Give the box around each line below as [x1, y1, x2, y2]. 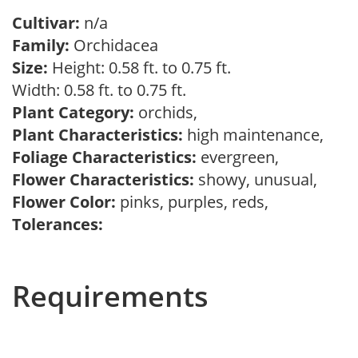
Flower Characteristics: [12, 169, 194, 190]
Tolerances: [12, 213, 103, 235]
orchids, [134, 101, 205, 123]
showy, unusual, [194, 169, 325, 190]
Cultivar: [12, 12, 84, 34]
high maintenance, [183, 124, 332, 145]
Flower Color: [12, 191, 116, 213]
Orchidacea [70, 34, 166, 56]
